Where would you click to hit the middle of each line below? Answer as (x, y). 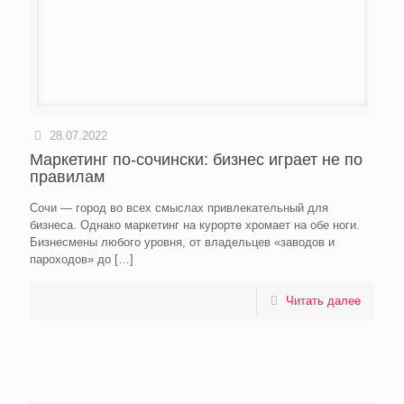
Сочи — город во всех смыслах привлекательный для (179, 207)
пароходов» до (70, 259)
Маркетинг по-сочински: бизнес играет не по (196, 159)
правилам (67, 176)
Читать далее (323, 300)
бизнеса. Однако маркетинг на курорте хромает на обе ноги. (195, 225)
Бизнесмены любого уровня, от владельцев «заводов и (182, 242)
